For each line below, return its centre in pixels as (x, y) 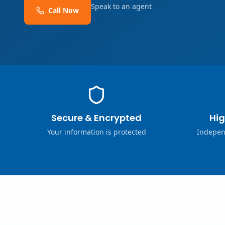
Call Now (64, 10)
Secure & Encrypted (96, 118)
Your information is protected (96, 132)
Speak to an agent (121, 6)
